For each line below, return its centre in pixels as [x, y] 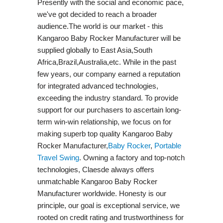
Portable [167, 145]
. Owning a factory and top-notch [132, 157]
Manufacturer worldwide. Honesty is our [102, 193]
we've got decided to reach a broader [97, 14]
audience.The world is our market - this [100, 26]
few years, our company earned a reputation [109, 74]
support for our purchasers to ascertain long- [109, 110]
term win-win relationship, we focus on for [104, 121]
